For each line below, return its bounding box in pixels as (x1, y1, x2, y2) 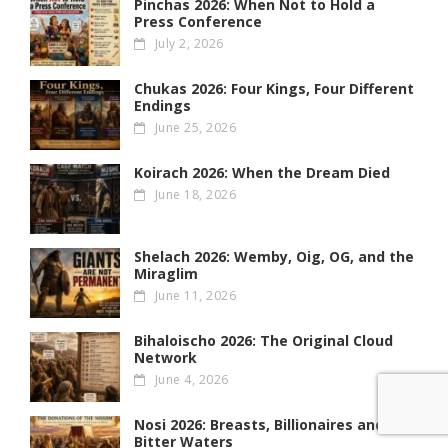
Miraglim (134, 264, 198, 284)
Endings (134, 96, 191, 116)
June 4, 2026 (154, 371, 229, 389)
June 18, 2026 (154, 186, 236, 204)
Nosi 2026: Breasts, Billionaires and (134, 415, 384, 435)
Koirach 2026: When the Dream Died (134, 163, 390, 183)
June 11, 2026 (154, 287, 236, 305)
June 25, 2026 (154, 119, 236, 137)
